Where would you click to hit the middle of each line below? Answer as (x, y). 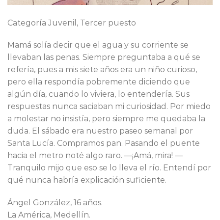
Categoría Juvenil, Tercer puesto (72, 23)
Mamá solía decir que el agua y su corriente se (98, 45)
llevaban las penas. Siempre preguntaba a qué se (104, 57)
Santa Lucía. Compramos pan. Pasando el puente (104, 143)
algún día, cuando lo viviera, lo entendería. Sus (98, 94)
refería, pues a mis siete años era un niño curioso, (102, 70)
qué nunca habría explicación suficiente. (87, 180)
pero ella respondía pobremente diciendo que (99, 82)
